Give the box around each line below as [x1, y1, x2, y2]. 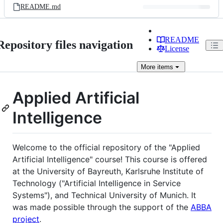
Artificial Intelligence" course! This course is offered [12, 154, 207, 164]
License [165, 44, 189, 53]
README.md [20, 3, 61, 10]
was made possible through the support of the [12, 202, 191, 212]
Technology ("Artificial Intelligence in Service [12, 178, 181, 188]
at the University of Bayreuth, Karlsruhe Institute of [12, 166, 204, 176]
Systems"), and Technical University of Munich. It [12, 190, 196, 200]
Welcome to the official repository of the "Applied [12, 142, 200, 152]
